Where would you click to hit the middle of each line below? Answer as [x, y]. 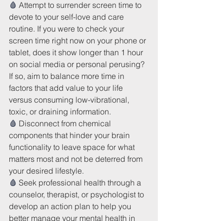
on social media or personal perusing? [78, 64]
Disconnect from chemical [66, 123]
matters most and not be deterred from [77, 159]
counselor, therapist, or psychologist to [77, 194]
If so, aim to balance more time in [68, 76]
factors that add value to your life [67, 88]
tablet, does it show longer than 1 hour [77, 52]
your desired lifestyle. [46, 170]
